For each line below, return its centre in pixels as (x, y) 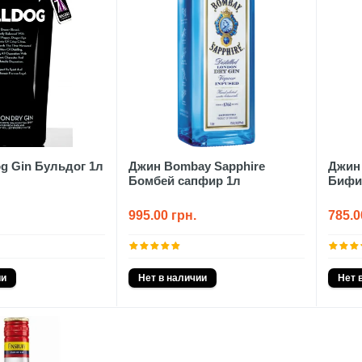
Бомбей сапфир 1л (184, 180)
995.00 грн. (162, 215)
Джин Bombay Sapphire (196, 166)
